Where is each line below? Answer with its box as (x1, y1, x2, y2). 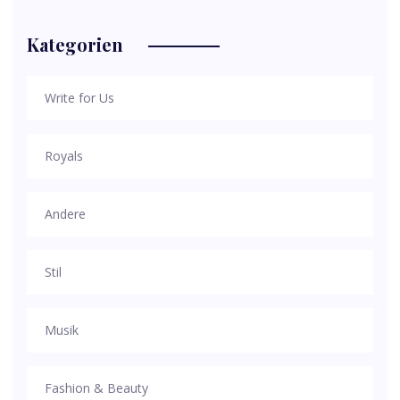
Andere (45, 205, 86, 222)
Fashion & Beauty (45, 379, 148, 396)
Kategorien (27, 32, 123, 56)
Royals (45, 147, 83, 164)
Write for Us (45, 89, 114, 106)
